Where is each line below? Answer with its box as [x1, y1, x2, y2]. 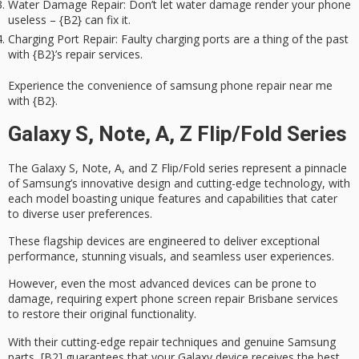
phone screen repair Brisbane [141, 291, 293, 307]
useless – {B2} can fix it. [8, 12, 131, 28]
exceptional [260, 232, 320, 248]
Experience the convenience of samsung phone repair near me [8, 78, 333, 94]
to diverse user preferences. [8, 205, 152, 221]
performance [8, 248, 75, 264]
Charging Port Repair [8, 31, 115, 47]
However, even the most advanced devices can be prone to [8, 276, 317, 292]
